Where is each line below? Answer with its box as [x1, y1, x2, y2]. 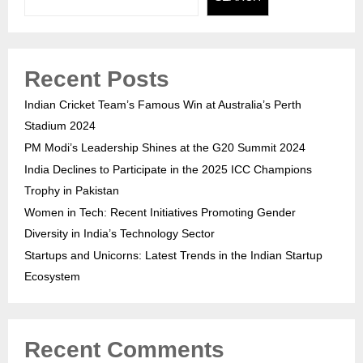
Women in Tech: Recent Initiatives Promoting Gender [24, 206, 296, 220]
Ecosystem [24, 270, 80, 284]
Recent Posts [24, 66, 169, 92]
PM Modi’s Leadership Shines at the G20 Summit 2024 [24, 141, 305, 155]
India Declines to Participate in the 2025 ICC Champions [24, 163, 312, 177]
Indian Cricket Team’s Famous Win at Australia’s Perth [24, 98, 301, 112]
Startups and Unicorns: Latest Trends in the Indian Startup [24, 249, 322, 263]
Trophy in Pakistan [24, 184, 119, 198]
